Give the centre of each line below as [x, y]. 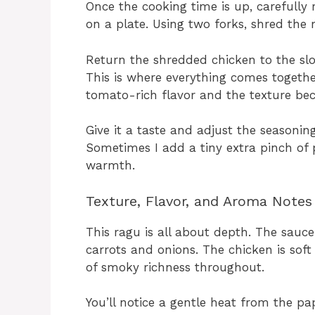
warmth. [110, 166]
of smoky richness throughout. [175, 267]
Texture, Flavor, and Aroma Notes [199, 201]
